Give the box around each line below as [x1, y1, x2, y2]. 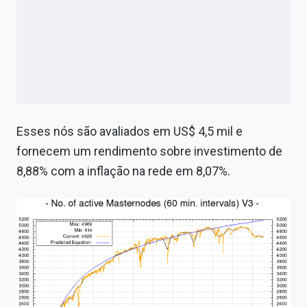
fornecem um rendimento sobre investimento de [16, 144, 282, 159]
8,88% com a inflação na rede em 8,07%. [16, 164, 230, 179]
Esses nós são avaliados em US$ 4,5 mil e [16, 124, 243, 139]
